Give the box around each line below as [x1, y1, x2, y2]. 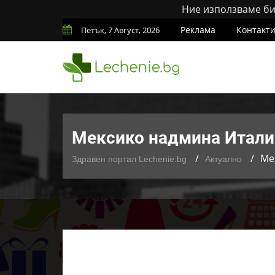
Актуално [205, 154, 242, 164]
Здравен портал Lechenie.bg [72, 154, 187, 164]
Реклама [180, 24, 215, 36]
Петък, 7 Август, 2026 [81, 25, 160, 36]
